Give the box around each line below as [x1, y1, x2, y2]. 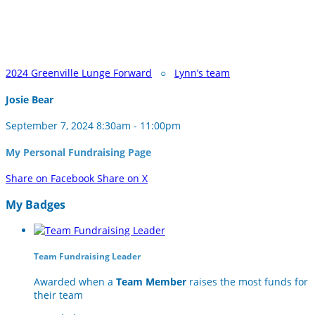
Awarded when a [34, 274, 116, 288]
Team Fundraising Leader [34, 250, 141, 262]
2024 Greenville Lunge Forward [6, 66, 152, 79]
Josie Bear [6, 92, 53, 106]
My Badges [6, 196, 65, 212]
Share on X [97, 172, 148, 186]
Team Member [116, 274, 186, 288]
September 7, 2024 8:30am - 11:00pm [6, 119, 181, 133]
